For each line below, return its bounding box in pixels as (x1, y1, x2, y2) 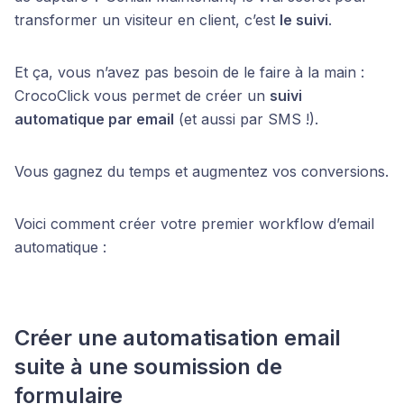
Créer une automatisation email (14, 325, 341, 351)
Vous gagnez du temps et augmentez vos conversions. (14, 162, 389, 180)
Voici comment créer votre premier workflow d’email (14, 215, 374, 233)
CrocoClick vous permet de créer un (14, 87, 270, 105)
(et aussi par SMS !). (174, 110, 318, 128)
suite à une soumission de (14, 353, 282, 380)
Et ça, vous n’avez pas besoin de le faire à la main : (14, 63, 364, 81)
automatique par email (14, 110, 174, 128)
